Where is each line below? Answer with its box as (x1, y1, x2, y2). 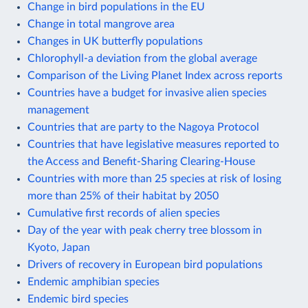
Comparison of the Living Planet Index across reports (27, 69, 283, 81)
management (27, 104, 89, 115)
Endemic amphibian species (27, 276, 159, 287)
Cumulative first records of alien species (27, 207, 220, 219)
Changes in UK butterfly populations (27, 35, 203, 47)
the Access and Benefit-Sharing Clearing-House (27, 155, 255, 167)
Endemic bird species (27, 293, 129, 305)
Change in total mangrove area (27, 18, 175, 30)
